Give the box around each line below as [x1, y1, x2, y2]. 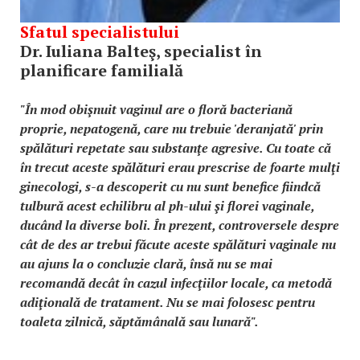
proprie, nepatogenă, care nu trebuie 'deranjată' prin [20, 120, 323, 138]
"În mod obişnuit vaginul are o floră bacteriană [20, 100, 292, 119]
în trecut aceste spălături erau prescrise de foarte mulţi [20, 158, 340, 177]
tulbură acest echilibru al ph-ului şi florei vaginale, [20, 197, 314, 215]
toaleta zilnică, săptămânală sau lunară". [20, 313, 259, 331]
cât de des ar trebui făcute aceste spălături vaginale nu [20, 235, 336, 254]
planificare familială [20, 59, 183, 82]
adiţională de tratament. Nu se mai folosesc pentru [20, 293, 315, 312]
